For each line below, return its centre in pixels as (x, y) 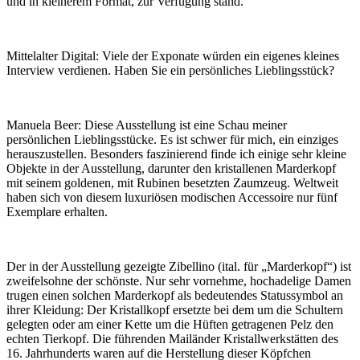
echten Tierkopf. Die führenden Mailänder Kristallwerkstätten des (172, 339)
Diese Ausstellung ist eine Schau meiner (184, 125)
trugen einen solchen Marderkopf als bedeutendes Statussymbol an (175, 296)
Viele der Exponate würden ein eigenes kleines (219, 56)
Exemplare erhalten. (57, 212)
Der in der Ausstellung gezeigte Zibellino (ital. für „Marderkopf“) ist (179, 267)
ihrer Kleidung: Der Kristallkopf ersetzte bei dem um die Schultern (175, 310)
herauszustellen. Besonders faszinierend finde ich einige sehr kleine (176, 154)
